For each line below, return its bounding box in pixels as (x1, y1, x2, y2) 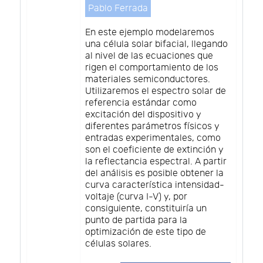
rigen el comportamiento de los (85, 62, 218, 73)
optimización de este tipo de (85, 226, 206, 238)
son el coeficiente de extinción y (85, 144, 224, 156)
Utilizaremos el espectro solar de (85, 85, 226, 97)
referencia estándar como (85, 97, 197, 109)
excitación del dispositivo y (85, 109, 201, 120)
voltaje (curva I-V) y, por (85, 191, 187, 203)
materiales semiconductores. (85, 73, 210, 85)
